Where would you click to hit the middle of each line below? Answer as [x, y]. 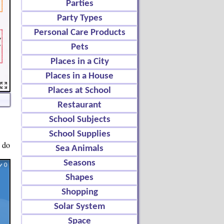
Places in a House [79, 76]
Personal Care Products [79, 33]
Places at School [79, 91]
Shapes [79, 178]
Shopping [79, 192]
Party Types [79, 18]
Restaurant [79, 105]
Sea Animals [79, 149]
